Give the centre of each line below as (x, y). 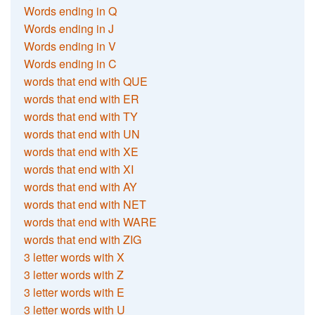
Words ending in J (69, 28)
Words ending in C (71, 63)
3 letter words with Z (74, 274)
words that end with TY (81, 116)
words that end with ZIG (83, 239)
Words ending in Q (71, 11)
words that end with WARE (91, 221)
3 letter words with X (75, 257)
